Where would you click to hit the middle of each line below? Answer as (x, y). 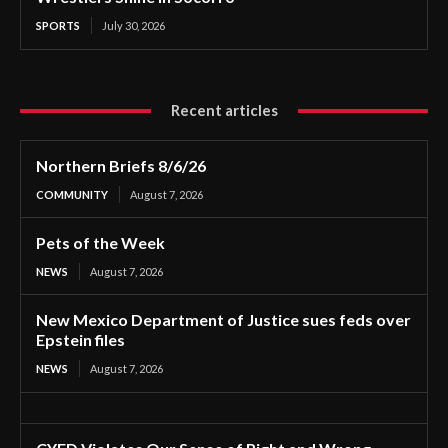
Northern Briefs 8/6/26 (121, 165)
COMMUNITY (72, 194)
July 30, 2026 (133, 25)
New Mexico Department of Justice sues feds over (223, 319)
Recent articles (224, 110)
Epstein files (80, 339)
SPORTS (58, 25)
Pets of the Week (100, 242)
